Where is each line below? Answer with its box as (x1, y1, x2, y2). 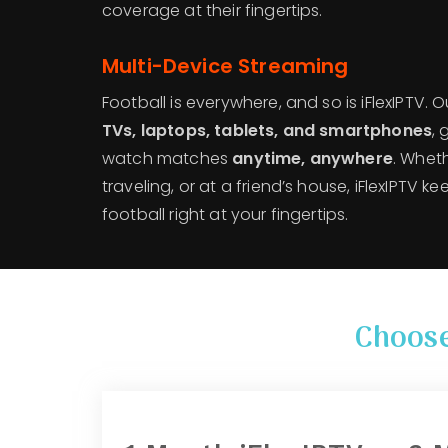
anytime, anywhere (232, 146, 393, 170)
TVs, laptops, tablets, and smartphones (102, 118, 433, 142)
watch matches (102, 146, 233, 170)
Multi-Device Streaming (102, 51, 349, 80)
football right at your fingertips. (102, 202, 349, 226)
